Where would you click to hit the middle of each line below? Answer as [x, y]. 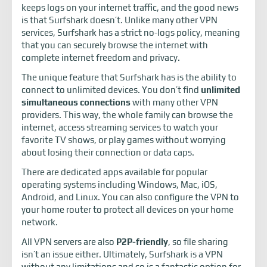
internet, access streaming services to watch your [120, 128]
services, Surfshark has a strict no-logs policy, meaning [131, 33]
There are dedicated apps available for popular [114, 172]
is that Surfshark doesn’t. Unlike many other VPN [119, 20]
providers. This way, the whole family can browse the [127, 115]
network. [40, 222]
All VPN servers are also [69, 242]
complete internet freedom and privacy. [101, 58]
